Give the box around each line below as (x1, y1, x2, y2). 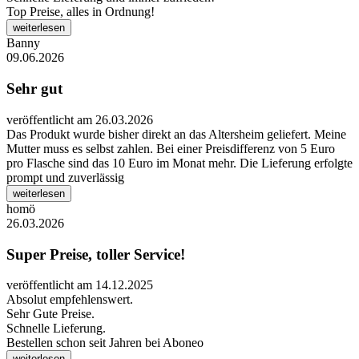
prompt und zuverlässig (6, 170, 124, 184)
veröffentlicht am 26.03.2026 (6, 112, 153, 127)
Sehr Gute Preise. (6, 307, 95, 321)
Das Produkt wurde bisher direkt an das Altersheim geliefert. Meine (6, 127, 346, 141)
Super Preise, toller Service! (6, 245, 185, 263)
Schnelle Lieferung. (6, 321, 106, 336)
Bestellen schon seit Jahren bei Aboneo (6, 336, 204, 350)
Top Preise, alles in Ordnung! (6, 5, 155, 19)
